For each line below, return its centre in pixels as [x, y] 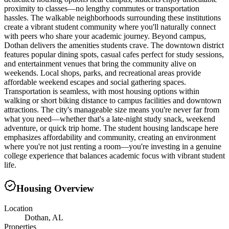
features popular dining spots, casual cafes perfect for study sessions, [114, 55]
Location [18, 208]
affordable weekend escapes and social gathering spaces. [95, 82]
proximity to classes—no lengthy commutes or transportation [102, 9]
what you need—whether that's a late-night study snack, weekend [110, 119]
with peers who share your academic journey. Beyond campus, [105, 36]
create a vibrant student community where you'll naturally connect [110, 27]
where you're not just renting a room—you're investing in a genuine [113, 147]
